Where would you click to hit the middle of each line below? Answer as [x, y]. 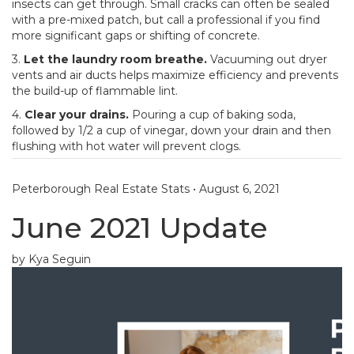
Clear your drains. [77, 114]
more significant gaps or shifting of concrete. [136, 35]
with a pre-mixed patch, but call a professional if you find [166, 19]
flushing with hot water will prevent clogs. [126, 146]
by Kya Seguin [51, 260]
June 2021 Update [140, 228]
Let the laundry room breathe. [115, 59]
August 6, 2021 [239, 189]
